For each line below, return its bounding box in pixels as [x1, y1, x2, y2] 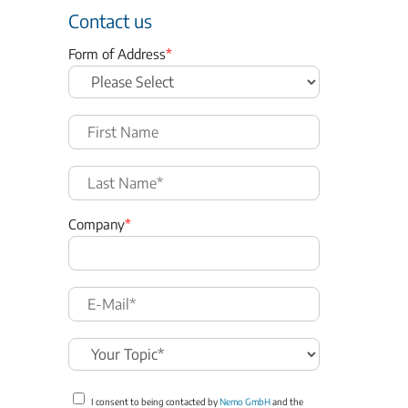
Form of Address [68, 45, 166, 62]
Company [68, 215, 125, 232]
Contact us [68, 8, 152, 32]
